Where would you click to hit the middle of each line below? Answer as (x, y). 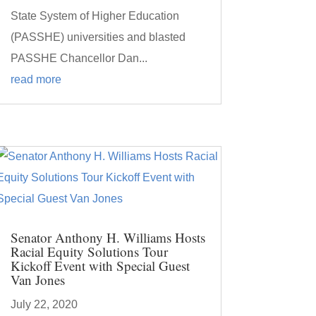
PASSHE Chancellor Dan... (79, 58)
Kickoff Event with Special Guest (100, 265)
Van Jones (37, 279)
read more (36, 79)
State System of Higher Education (95, 16)
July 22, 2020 (44, 304)
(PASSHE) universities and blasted (98, 37)
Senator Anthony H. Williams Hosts (108, 237)
